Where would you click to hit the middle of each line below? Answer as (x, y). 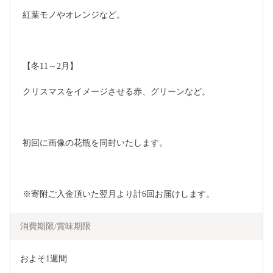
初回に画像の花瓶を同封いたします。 (95, 143)
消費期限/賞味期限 (55, 227)
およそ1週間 (44, 259)
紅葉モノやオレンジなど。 (74, 15)
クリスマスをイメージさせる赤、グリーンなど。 (116, 92)
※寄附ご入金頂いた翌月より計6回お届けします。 (119, 194)
